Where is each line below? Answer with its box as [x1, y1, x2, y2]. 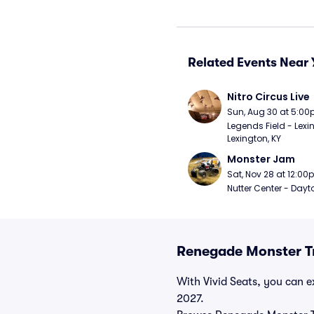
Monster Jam [227, 152, 295, 166]
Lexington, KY [227, 132, 281, 144]
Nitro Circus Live [227, 90, 310, 104]
